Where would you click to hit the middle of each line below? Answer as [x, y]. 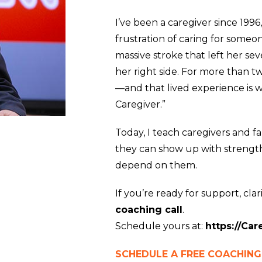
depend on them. [156, 165]
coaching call [149, 209]
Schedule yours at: [160, 226]
